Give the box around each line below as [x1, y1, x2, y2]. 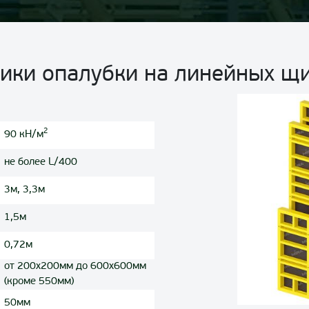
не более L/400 [4, 157, 77, 168]
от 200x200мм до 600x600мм [4, 261, 146, 272]
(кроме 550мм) [4, 277, 74, 287]
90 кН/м [4, 130, 43, 140]
